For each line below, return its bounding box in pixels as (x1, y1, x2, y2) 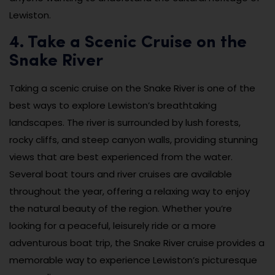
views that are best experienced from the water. (9, 150, 233, 164)
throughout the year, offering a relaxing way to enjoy (9, 185, 250, 198)
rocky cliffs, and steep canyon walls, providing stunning (9, 133, 258, 147)
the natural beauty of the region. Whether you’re (9, 202, 232, 215)
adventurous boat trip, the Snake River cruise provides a (9, 236, 265, 250)
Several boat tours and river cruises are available (9, 168, 232, 181)
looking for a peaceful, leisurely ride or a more (9, 219, 216, 233)
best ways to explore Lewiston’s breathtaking (9, 99, 217, 112)
